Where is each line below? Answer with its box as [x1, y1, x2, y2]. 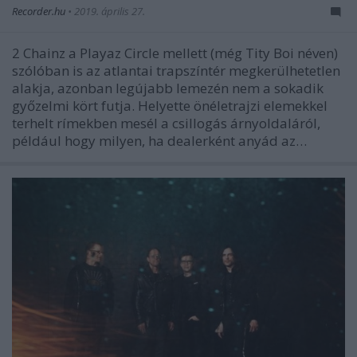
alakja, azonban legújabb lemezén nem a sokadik [12, 78, 324, 97]
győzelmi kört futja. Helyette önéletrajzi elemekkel [12, 96, 328, 115]
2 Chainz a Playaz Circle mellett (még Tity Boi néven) [12, 43, 338, 62]
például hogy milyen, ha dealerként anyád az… [12, 131, 307, 150]
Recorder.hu [12, 3, 68, 18]
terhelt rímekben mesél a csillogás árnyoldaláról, [12, 113, 320, 132]
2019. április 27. [74, 3, 145, 18]
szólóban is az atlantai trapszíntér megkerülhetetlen [12, 61, 340, 80]
